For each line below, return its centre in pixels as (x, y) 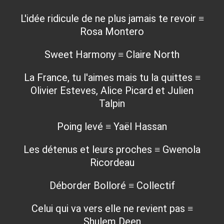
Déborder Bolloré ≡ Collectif (112, 185)
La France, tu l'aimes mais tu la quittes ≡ (112, 77)
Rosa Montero (112, 31)
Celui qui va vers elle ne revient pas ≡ (112, 208)
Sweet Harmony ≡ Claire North (112, 54)
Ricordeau (112, 162)
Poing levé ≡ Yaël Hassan (112, 126)
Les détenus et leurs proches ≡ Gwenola (112, 149)
